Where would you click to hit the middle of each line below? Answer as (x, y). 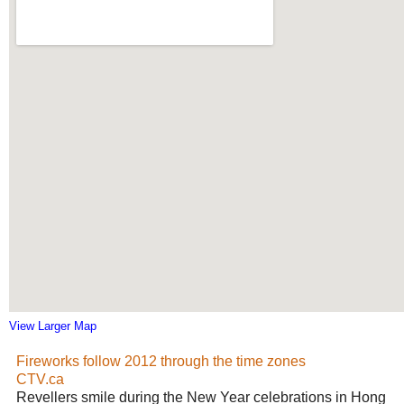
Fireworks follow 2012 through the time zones (161, 361)
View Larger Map (53, 326)
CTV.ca (40, 379)
